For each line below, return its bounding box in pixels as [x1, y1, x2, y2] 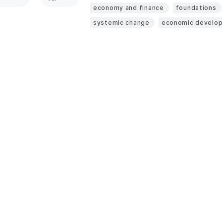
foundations [175, 4, 217, 11]
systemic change [93, 19, 150, 26]
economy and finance [93, 4, 164, 11]
